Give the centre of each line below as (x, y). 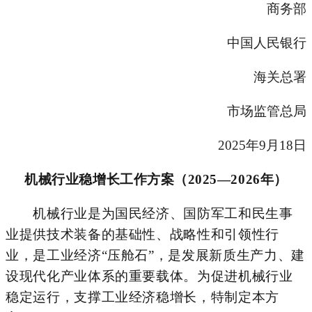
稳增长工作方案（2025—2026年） (183, 179)
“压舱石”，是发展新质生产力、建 (203, 255)
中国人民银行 (267, 42)
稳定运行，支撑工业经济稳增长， (108, 297)
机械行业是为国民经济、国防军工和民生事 (149, 213)
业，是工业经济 (54, 255)
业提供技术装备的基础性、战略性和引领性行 (142, 234)
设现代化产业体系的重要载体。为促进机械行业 (149, 276)
